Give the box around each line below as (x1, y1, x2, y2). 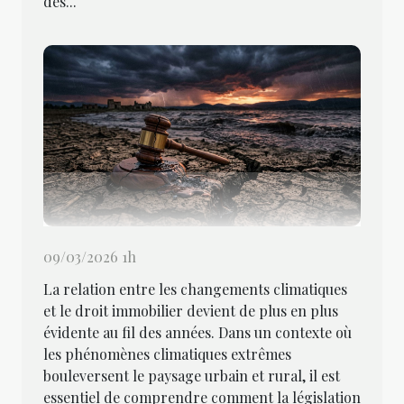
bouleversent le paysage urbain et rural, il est (43, 366, 340, 386)
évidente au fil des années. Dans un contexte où (43, 323, 352, 343)
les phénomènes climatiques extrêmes (43, 344, 291, 364)
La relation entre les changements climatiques (43, 280, 347, 299)
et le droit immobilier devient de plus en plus (43, 301, 338, 321)
